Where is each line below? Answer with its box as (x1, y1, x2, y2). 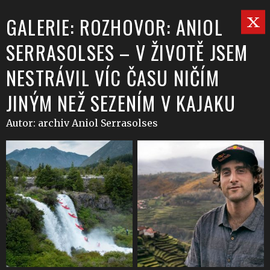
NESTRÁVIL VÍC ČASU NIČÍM (6, 63, 219, 92)
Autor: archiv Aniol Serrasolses (6, 117, 158, 129)
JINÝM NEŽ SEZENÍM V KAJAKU (6, 89, 236, 117)
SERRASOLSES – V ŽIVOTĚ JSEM (6, 38, 248, 66)
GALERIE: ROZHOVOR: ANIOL (6, 13, 223, 41)
